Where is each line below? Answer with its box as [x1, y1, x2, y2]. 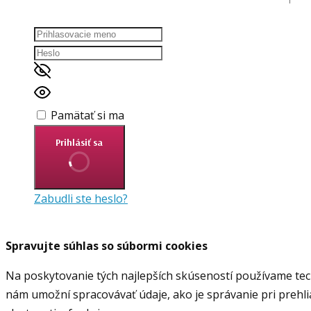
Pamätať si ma [51, 108, 124, 123]
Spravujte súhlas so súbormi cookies [6, 238, 208, 253]
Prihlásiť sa [56, 137, 103, 148]
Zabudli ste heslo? [34, 191, 128, 206]
